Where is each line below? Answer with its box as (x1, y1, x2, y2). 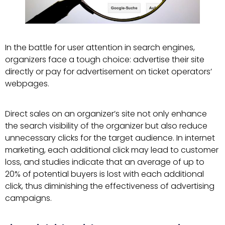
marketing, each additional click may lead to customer (5, 144, 218, 156)
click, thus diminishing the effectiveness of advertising (5, 180, 214, 192)
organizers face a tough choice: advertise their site (5, 54, 204, 66)
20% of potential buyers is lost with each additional (5, 168, 204, 180)
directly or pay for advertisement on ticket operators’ (5, 66, 212, 78)
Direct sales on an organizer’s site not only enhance (5, 108, 207, 120)
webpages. (5, 78, 49, 90)
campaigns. (5, 192, 52, 204)
